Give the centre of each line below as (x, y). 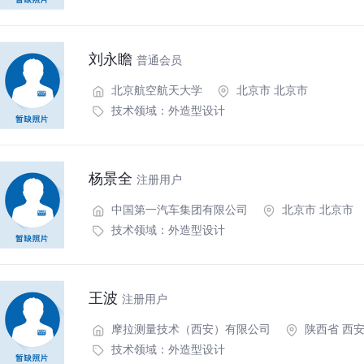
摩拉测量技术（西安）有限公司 (189, 328)
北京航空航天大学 (155, 89)
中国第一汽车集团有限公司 (178, 209)
